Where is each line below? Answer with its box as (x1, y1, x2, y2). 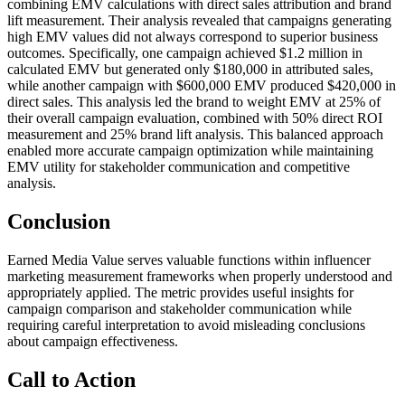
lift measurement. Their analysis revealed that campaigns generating (7, 13, 391, 29)
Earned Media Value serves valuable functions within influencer (7, 251, 371, 268)
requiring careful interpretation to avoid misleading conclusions (7, 316, 365, 333)
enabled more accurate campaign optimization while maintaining (7, 143, 373, 159)
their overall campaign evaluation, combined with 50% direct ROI (7, 110, 382, 127)
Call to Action (7, 367, 136, 391)
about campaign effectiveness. (7, 333, 178, 349)
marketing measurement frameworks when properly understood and (7, 268, 392, 284)
